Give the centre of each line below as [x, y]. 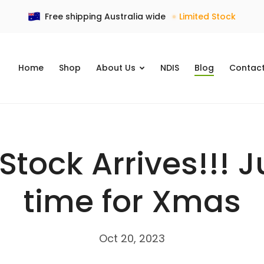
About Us [117, 68]
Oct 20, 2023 [132, 238]
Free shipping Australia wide [105, 16]
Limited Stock [207, 16]
